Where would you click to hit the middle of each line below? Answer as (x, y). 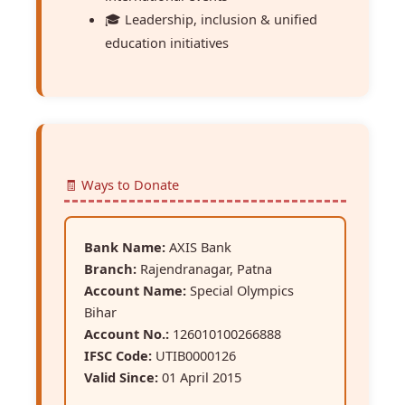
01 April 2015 (200, 377)
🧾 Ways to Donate (122, 184)
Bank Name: (125, 246)
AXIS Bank (198, 246)
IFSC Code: (118, 355)
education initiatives (167, 42)
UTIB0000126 (194, 355)
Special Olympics (240, 290)
